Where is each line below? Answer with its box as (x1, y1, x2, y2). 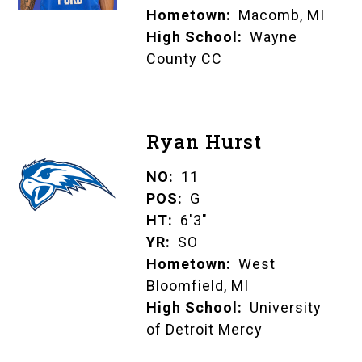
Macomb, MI (238, 6, 325, 24)
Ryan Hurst (145, 128, 262, 155)
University (249, 299, 322, 317)
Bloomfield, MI (145, 277, 249, 295)
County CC (145, 50, 222, 68)
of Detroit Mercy (145, 321, 263, 339)
